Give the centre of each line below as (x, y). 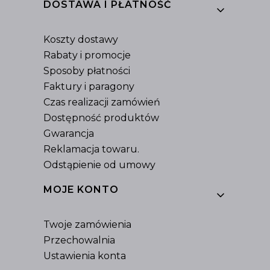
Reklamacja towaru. (91, 149)
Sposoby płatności (87, 71)
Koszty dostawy (81, 39)
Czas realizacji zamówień (102, 102)
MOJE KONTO (81, 190)
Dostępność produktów (101, 118)
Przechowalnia (79, 240)
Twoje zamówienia (87, 224)
